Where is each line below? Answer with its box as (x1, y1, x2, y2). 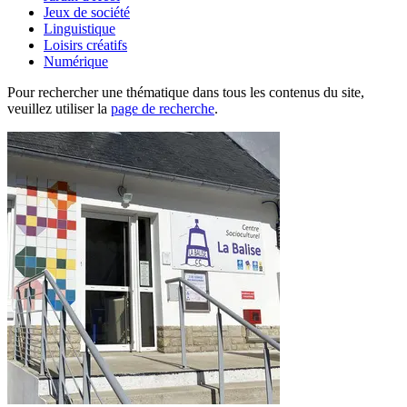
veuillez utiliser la (7, 100, 111, 116)
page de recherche (111, 100, 214, 116)
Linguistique (44, 20, 115, 36)
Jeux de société (44, 4, 130, 20)
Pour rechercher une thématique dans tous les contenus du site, (7, 84, 364, 100)
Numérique (44, 53, 108, 69)
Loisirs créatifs (44, 36, 127, 53)
